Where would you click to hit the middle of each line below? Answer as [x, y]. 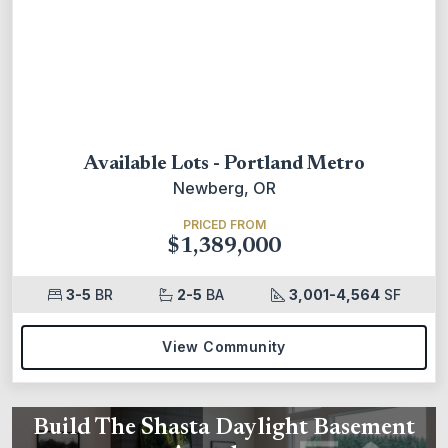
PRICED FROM [224, 224]
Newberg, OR [224, 187]
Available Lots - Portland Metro [224, 163]
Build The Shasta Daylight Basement [224, 428]
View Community [224, 347]
